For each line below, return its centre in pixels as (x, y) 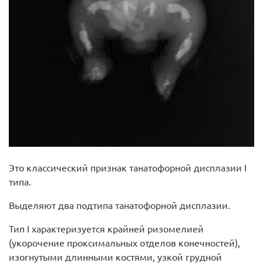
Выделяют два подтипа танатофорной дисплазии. (119, 205)
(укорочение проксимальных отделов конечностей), (124, 243)
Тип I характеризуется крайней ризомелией (106, 229)
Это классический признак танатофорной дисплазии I (128, 168)
